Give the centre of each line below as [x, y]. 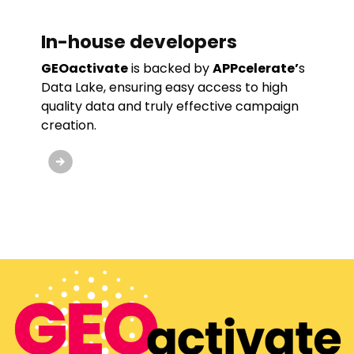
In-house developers [139, 41]
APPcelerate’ [255, 68]
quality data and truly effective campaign [169, 106]
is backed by [170, 68]
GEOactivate [84, 68]
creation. [68, 125]
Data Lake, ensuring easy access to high [164, 87]
